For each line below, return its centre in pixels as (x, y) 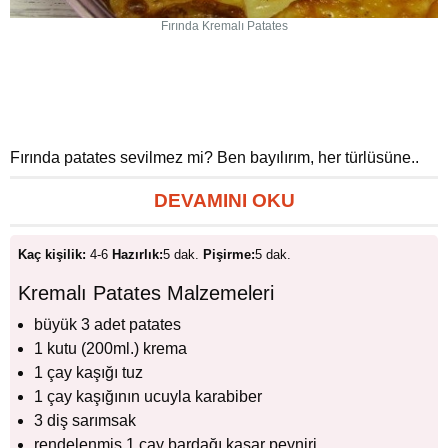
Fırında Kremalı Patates (224, 26)
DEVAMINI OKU (224, 201)
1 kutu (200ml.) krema (110, 349)
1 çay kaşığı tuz (88, 373)
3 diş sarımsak (85, 421)
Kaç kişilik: (52, 255)
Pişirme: (229, 255)
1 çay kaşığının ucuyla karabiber (148, 397)
